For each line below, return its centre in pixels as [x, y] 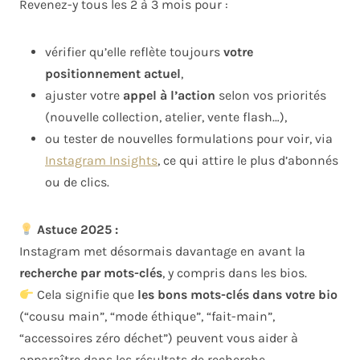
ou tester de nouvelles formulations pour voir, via [189, 139]
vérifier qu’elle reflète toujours [134, 52]
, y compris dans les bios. [235, 273]
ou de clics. [77, 182]
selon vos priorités [271, 96]
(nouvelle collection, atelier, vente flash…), [166, 117]
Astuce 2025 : [78, 230]
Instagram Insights [101, 161]
